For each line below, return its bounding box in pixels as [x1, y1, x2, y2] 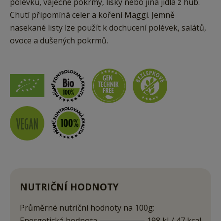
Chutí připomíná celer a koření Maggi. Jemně [10, 9, 175, 21]
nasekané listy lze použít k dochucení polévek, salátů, [10, 22, 206, 34]
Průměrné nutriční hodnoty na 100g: [20, 202, 154, 214]
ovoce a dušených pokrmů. [10, 35, 108, 46]
